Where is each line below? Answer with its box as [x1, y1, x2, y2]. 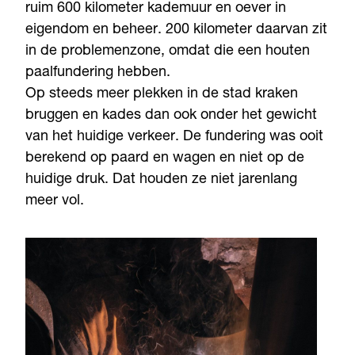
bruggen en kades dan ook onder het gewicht [25, 109, 317, 124]
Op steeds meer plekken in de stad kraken [25, 87, 298, 102]
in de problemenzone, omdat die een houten [25, 44, 310, 59]
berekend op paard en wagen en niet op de [25, 151, 304, 166]
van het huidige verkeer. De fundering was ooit [25, 130, 323, 145]
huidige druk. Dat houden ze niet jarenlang [25, 173, 297, 188]
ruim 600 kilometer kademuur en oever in [25, 2, 286, 17]
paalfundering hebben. [25, 66, 170, 81]
